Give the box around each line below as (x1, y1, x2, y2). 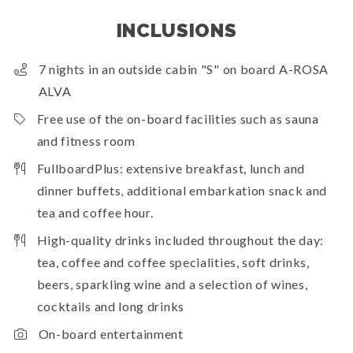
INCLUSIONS (116, 19, 237, 43)
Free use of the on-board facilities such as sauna (36, 111, 319, 127)
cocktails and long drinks (36, 299, 184, 314)
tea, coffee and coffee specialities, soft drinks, (36, 255, 310, 270)
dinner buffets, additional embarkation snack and (36, 183, 328, 199)
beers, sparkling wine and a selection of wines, (36, 277, 308, 292)
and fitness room (36, 133, 136, 149)
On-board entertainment (38, 326, 184, 342)
